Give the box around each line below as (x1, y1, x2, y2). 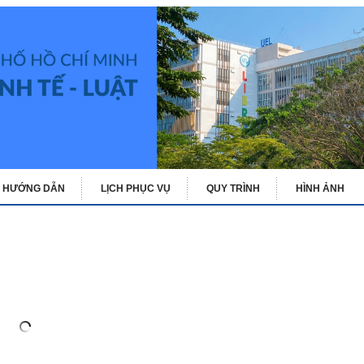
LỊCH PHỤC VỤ (101, 182, 171, 194)
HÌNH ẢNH (296, 182, 344, 194)
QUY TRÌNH (206, 182, 260, 194)
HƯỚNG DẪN (2, 182, 65, 194)
